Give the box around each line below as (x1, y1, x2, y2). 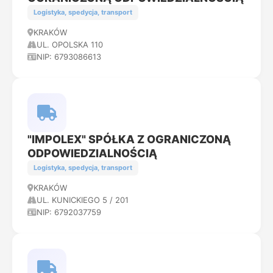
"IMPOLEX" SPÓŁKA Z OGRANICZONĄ (27, 133, 231, 146)
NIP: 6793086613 (37, 52, 101, 62)
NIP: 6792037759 (37, 207, 101, 217)
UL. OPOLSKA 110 (37, 40, 103, 49)
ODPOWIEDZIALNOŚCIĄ (27, 147, 157, 160)
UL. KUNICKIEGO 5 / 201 (37, 195, 129, 205)
